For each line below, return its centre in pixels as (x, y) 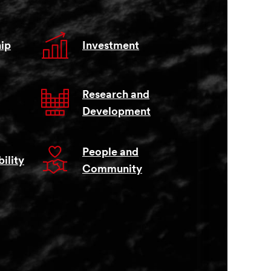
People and (110, 152)
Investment (111, 46)
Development (116, 112)
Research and (116, 95)
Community (112, 169)
